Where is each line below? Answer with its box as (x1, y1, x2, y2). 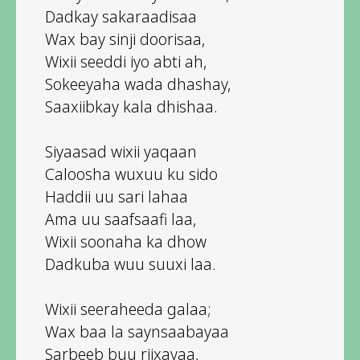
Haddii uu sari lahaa (45, 185, 188, 207)
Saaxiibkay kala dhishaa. (45, 95, 217, 117)
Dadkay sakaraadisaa (45, 5, 197, 27)
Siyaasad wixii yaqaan (45, 140, 197, 162)
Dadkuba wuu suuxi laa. (45, 252, 215, 275)
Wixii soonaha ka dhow (45, 230, 207, 252)
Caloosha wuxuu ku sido (45, 162, 218, 185)
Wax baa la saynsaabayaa (45, 320, 229, 342)
